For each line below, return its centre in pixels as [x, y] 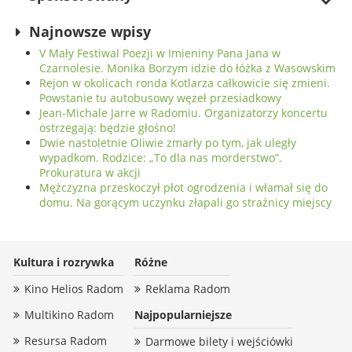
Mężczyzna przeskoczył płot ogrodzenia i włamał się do [183, 188]
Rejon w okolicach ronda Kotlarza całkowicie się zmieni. [185, 83]
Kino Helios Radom [74, 289]
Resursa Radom [66, 341]
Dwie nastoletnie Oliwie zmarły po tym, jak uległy [168, 143]
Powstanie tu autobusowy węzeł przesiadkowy [160, 98]
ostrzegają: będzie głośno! [108, 128]
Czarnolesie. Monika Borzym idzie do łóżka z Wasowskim [187, 68]
